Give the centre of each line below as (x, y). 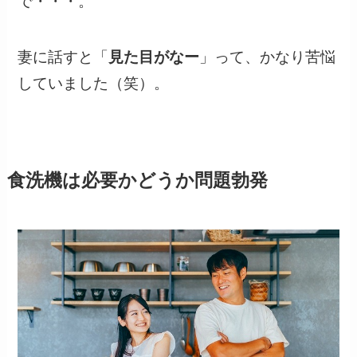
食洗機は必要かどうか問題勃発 (137, 181)
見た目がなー (154, 57)
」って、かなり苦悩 (268, 57)
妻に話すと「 (63, 57)
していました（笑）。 (94, 84)
